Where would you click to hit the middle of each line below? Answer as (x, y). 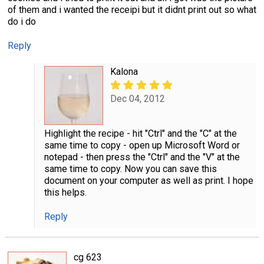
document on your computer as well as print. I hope (148, 180)
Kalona (124, 71)
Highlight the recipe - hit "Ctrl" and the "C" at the (140, 133)
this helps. (65, 192)
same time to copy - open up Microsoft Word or (142, 145)
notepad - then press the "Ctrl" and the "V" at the (142, 157)
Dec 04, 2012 (137, 99)
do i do (22, 21)
